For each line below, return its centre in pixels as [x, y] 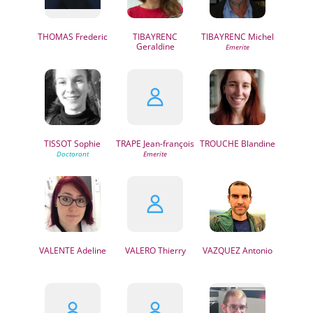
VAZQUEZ [222, 250]
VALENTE [57, 250]
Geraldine [155, 46]
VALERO [140, 250]
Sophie [87, 144]
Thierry [170, 250]
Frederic [90, 37]
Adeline [90, 250]
